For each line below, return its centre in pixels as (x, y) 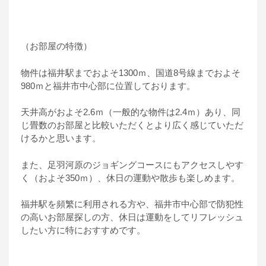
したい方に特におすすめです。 (83, 230)
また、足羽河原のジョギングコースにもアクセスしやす (132, 164)
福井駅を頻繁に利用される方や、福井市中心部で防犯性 (132, 204)
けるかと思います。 (61, 138)
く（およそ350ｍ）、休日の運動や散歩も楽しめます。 (130, 178)
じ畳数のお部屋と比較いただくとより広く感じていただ (132, 125)
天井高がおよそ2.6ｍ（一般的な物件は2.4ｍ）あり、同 (131, 112)
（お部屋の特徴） (56, 46)
